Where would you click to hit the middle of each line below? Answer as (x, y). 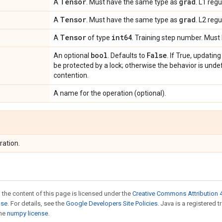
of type (99, 38)
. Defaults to (127, 55)
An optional (72, 55)
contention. (71, 75)
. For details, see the (37, 203)
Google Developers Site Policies (112, 203)
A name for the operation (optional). (110, 93)
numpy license (28, 213)
